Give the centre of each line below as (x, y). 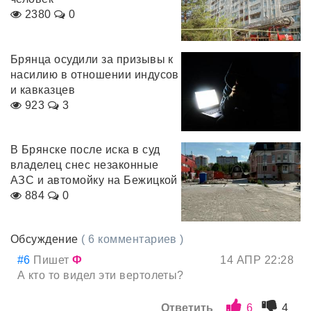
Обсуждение (46, 239)
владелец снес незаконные (85, 165)
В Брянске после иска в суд (85, 150)
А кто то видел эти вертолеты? (101, 276)
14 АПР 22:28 (257, 260)
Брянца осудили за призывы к (92, 59)
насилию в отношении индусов (95, 74)
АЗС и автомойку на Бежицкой (94, 180)
